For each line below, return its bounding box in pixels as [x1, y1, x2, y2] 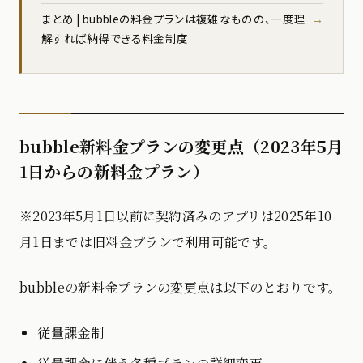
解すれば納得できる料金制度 [41, 29, 189, 46]
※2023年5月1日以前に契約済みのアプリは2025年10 [19, 206, 332, 225]
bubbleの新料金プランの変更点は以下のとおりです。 [19, 277, 342, 297]
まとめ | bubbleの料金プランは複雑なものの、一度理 [41, 10, 306, 27]
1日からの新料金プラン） [19, 159, 209, 183]
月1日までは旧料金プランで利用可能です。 [19, 232, 277, 251]
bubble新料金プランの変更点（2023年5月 [19, 134, 344, 158]
